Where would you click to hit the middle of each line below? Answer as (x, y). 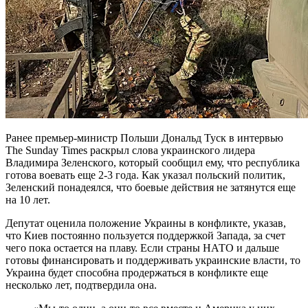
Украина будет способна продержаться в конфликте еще (137, 272)
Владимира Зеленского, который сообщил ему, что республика (153, 162)
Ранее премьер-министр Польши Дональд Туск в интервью (144, 137)
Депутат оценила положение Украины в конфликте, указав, (146, 223)
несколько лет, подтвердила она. (81, 285)
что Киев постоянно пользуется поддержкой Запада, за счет (145, 235)
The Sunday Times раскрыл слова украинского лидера (130, 150)
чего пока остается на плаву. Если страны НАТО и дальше (142, 247)
